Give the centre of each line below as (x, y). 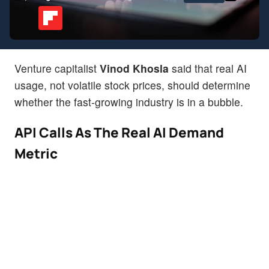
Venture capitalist (57, 68)
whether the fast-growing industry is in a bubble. (129, 101)
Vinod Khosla (134, 68)
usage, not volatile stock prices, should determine (132, 85)
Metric (36, 153)
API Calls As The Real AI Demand (119, 132)
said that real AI (208, 68)
